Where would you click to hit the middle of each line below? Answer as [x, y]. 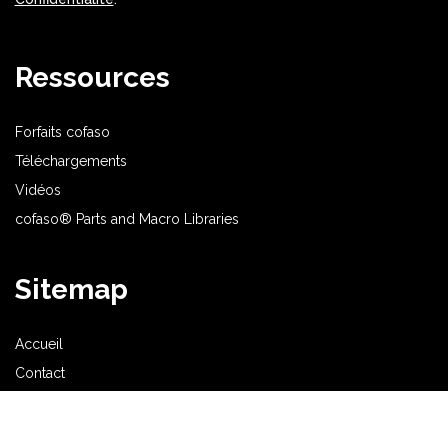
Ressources [92, 77]
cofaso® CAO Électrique [94, 430]
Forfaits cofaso [62, 131]
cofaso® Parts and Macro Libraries [126, 218]
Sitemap [71, 289]
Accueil [38, 343]
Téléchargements [70, 160]
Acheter [39, 401]
